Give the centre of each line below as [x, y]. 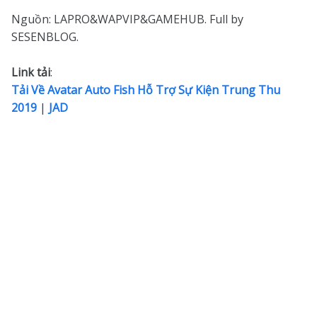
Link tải [31, 72]
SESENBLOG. [45, 37]
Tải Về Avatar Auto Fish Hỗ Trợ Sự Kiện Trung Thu [146, 90]
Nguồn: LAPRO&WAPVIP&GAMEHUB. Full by [127, 19]
